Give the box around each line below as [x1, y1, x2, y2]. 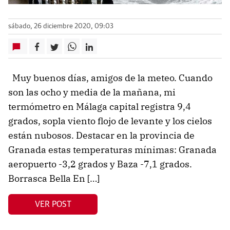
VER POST [34, 200, 71, 208]
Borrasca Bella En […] [8, 172, 100, 185]
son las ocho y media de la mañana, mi [8, 86, 176, 99]
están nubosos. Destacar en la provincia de [8, 129, 195, 142]
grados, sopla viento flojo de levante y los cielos [8, 115, 212, 127]
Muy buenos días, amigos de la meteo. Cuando [8, 72, 213, 84]
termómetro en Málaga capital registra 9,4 [8, 101, 191, 113]
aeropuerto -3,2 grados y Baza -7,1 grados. [8, 158, 192, 170]
